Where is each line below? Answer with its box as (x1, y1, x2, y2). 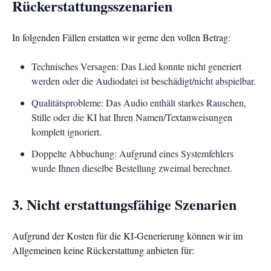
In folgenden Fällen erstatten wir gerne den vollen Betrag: (12, 31, 230, 44)
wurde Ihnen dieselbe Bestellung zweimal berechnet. (31, 162, 232, 174)
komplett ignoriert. (31, 125, 102, 138)
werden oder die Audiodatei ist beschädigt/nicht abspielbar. (31, 74, 256, 87)
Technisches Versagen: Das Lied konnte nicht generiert (31, 60, 241, 73)
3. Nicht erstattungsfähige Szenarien (12, 194, 237, 215)
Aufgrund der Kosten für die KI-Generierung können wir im (12, 229, 243, 242)
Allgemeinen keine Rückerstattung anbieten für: (12, 244, 194, 256)
